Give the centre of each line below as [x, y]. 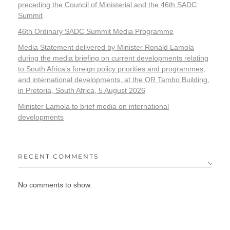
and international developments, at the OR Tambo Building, [114, 79]
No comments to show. [55, 185]
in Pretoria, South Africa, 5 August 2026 [82, 90]
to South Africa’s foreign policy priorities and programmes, [112, 69]
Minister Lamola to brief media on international [93, 106]
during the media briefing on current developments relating [113, 58]
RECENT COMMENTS [58, 156]
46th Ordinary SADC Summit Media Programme [96, 32]
